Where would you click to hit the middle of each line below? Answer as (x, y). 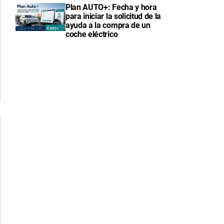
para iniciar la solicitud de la (113, 16)
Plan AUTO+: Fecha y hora (111, 7)
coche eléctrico (92, 34)
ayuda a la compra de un (108, 25)
